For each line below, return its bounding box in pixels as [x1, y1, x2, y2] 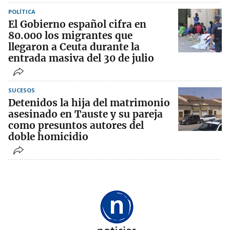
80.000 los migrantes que [8, 29, 132, 42]
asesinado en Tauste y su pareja [8, 107, 163, 120]
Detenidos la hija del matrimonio [8, 96, 170, 109]
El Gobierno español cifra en [8, 17, 146, 30]
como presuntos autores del [8, 119, 144, 131]
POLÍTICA [8, 7, 35, 15]
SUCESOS [8, 86, 35, 94]
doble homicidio [8, 130, 88, 143]
